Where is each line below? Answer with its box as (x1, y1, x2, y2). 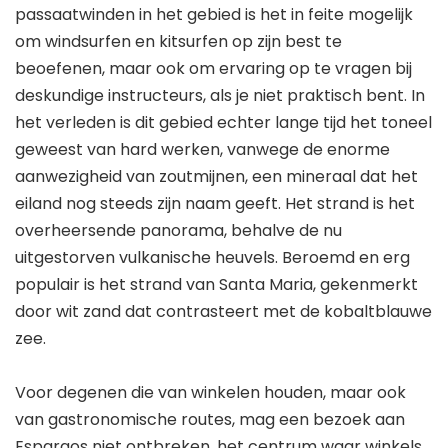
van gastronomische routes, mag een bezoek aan (15, 408, 405, 431)
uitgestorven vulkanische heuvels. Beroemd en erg (15, 246, 410, 269)
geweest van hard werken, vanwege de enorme (15, 138, 390, 161)
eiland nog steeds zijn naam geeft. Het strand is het (15, 192, 415, 215)
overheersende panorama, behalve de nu (15, 219, 342, 242)
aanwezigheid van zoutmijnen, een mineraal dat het (15, 165, 418, 188)
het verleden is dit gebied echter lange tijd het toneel (15, 111, 432, 134)
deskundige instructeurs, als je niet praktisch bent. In (15, 84, 425, 107)
